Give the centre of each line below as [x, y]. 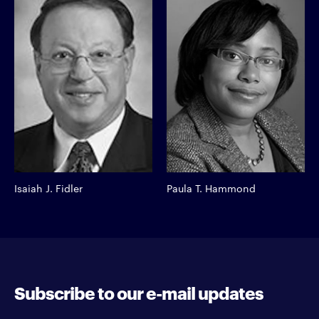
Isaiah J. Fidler [48, 188]
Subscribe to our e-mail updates [139, 292]
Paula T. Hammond [211, 188]
